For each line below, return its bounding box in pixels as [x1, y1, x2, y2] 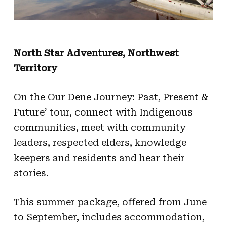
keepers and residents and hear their [13, 153, 185, 164]
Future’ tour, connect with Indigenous [13, 107, 193, 118]
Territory [13, 63, 57, 74]
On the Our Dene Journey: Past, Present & [13, 92, 208, 103]
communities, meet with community [13, 122, 185, 133]
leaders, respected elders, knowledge [13, 137, 186, 148]
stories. [13, 168, 49, 179]
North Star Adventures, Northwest [13, 48, 179, 59]
